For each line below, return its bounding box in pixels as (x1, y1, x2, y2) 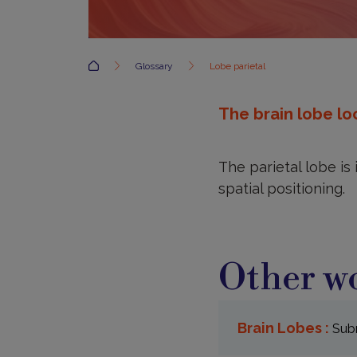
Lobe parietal (210, 61, 266, 73)
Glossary (135, 61, 176, 73)
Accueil (100, 56, 134, 68)
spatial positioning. (218, 179, 345, 197)
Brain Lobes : (237, 320, 332, 337)
